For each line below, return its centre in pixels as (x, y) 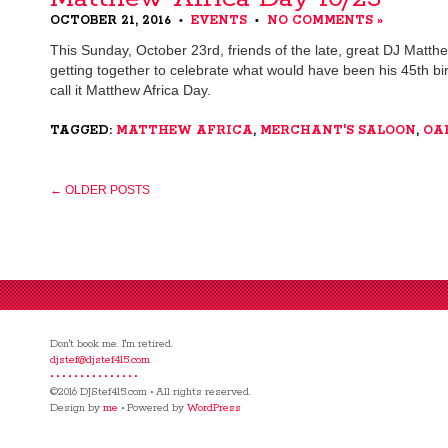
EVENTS (219, 20)
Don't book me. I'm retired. (111, 344)
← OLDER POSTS (100, 190)
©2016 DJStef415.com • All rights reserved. (150, 392)
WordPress (214, 408)
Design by (76, 408)
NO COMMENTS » (325, 20)
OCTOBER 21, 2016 (114, 20)
